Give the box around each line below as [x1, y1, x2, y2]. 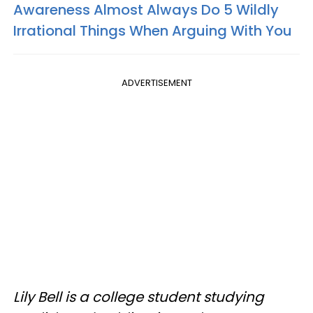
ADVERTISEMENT [121, 76, 192, 89]
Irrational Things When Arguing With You [13, 21, 292, 41]
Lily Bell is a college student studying [13, 287, 264, 307]
